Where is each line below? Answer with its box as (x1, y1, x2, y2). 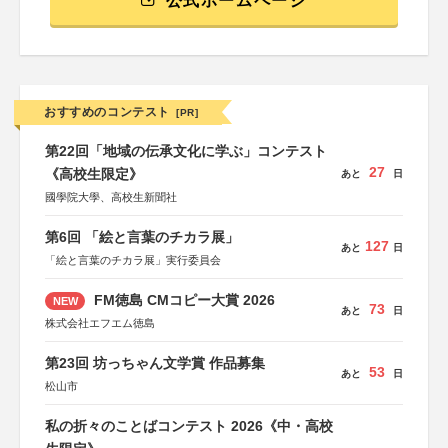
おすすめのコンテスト (44, 105, 170, 119)
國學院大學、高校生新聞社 (45, 191, 177, 203)
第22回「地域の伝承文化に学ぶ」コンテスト (45, 143, 327, 159)
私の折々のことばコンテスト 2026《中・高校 (45, 418, 333, 434)
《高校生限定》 (45, 166, 143, 182)
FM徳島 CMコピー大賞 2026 (89, 292, 275, 308)
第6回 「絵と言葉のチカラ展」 (45, 229, 239, 245)
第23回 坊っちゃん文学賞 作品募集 (45, 355, 265, 371)
